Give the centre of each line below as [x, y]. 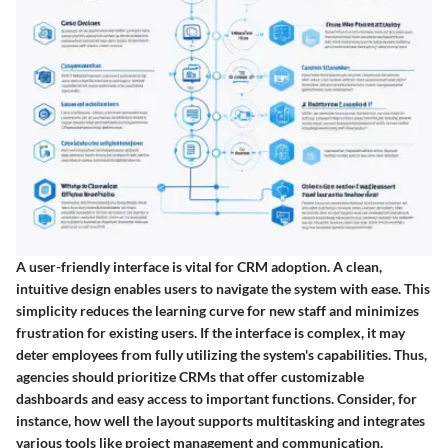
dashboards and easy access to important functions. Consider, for [216, 398]
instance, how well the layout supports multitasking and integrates [220, 420]
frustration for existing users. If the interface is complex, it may [210, 332]
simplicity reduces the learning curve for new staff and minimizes [217, 310]
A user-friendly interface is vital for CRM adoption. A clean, [199, 266]
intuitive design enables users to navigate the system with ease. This [223, 288]
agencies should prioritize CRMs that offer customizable [190, 376]
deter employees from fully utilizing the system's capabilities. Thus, [221, 354]
